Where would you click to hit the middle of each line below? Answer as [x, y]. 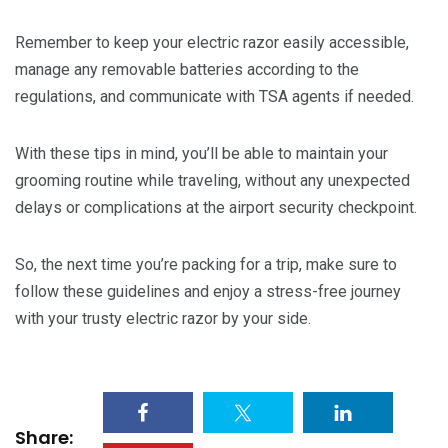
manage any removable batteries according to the [187, 69]
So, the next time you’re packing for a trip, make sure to [206, 264]
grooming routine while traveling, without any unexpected [212, 180]
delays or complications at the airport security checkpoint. [216, 207]
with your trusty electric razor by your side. [163, 318]
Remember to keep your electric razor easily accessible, [212, 42]
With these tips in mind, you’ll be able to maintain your [201, 153]
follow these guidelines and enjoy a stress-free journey [208, 291]
